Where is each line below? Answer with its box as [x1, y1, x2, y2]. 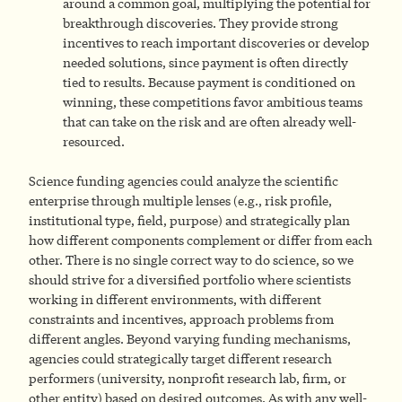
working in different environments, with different [29, 291, 321, 309]
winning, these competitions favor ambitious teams [63, 92, 363, 110]
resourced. [63, 132, 125, 150]
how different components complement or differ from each [29, 232, 372, 249]
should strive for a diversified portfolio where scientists [29, 271, 351, 289]
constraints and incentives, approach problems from [29, 310, 334, 328]
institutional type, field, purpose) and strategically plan [29, 212, 350, 230]
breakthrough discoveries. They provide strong [63, 13, 338, 31]
